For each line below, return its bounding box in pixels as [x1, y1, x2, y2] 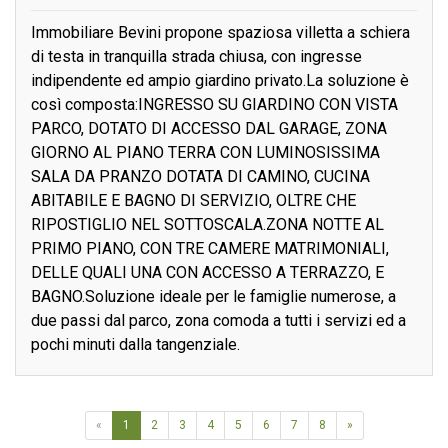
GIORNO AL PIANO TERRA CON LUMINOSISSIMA [31, 143, 380, 163]
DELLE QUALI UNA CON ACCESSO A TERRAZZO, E [31, 263, 384, 283]
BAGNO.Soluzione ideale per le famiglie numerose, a [31, 287, 396, 307]
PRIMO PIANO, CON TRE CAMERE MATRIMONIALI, [31, 239, 389, 259]
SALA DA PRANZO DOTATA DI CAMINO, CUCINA [31, 167, 370, 187]
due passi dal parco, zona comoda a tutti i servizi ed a [31, 311, 406, 331]
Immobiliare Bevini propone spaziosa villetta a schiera [31, 23, 410, 43]
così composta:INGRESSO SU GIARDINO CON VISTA [31, 95, 398, 115]
